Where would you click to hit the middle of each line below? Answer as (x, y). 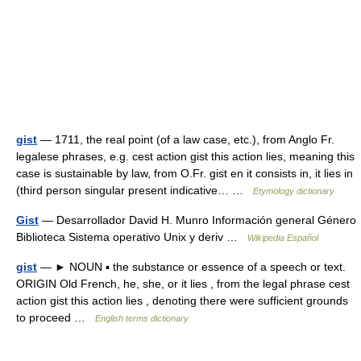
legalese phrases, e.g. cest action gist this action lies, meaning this (185, 156)
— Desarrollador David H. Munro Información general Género (197, 220)
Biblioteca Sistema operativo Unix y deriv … (132, 237)
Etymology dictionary (294, 191)
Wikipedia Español (283, 238)
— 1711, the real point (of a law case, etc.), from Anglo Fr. (186, 139)
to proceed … (56, 317)
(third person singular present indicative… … (135, 190)
